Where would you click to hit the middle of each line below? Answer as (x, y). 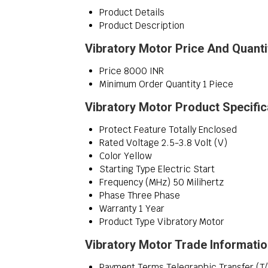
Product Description (142, 26)
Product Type (127, 222)
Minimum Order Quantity (150, 84)
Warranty (118, 209)
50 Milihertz (198, 182)
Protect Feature (133, 130)
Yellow (138, 156)
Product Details (132, 13)
